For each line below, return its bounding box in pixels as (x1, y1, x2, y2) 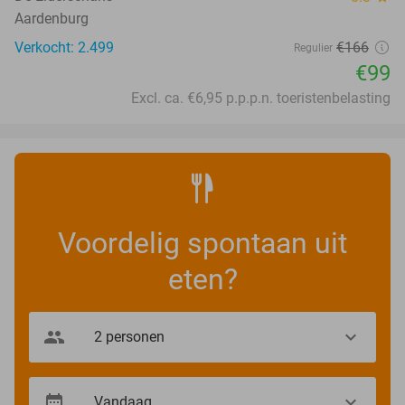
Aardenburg (14, 9, 89, 27)
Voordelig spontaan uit (58, 225, 347, 260)
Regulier (294, 41, 333, 54)
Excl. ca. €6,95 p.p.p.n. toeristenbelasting (131, 89, 391, 107)
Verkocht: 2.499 (14, 38, 114, 56)
